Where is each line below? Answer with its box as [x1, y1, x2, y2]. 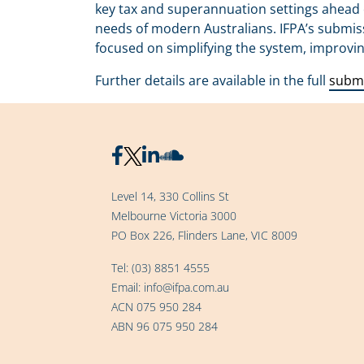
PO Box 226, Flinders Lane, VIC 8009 [111, 227, 297, 243]
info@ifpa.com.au [144, 279, 229, 295]
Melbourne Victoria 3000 [111, 208, 236, 223]
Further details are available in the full [95, 71, 329, 89]
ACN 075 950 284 [111, 299, 201, 314]
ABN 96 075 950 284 [111, 318, 218, 334]
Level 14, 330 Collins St [111, 188, 229, 204]
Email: [111, 279, 144, 295]
